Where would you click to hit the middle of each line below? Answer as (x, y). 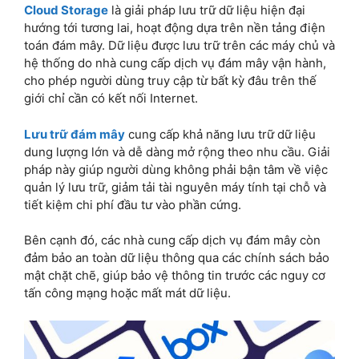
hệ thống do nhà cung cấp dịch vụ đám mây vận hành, (175, 63)
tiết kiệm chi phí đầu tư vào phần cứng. (133, 204)
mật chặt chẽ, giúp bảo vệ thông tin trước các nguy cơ (175, 276)
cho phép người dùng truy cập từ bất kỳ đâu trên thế (170, 81)
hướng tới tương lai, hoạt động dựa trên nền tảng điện (175, 28)
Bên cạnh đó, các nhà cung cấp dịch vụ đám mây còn (172, 240)
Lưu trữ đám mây (75, 134)
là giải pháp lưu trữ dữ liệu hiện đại (207, 10)
